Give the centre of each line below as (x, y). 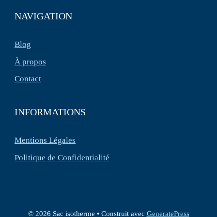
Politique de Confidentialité (62, 157)
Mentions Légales (45, 140)
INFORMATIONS (50, 112)
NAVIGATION (43, 16)
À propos (30, 62)
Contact (28, 79)
